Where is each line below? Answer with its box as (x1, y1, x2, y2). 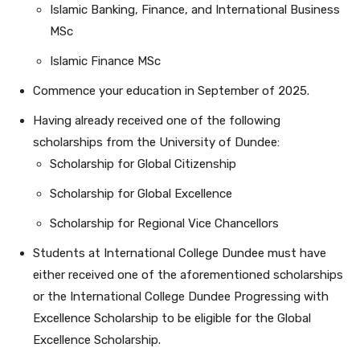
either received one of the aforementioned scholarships (33, 268, 343, 283)
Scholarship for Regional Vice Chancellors (50, 216, 279, 231)
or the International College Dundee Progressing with (33, 289, 329, 305)
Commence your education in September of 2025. (33, 84, 309, 99)
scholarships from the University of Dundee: (33, 135, 280, 150)
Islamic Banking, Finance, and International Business (50, 2, 340, 18)
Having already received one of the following (33, 113, 280, 129)
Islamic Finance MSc (50, 54, 161, 69)
